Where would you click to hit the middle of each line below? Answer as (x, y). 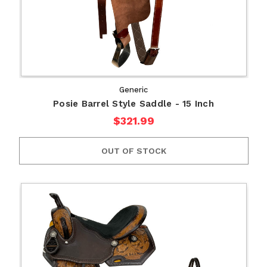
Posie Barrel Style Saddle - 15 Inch (133, 104)
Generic (133, 90)
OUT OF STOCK (133, 151)
